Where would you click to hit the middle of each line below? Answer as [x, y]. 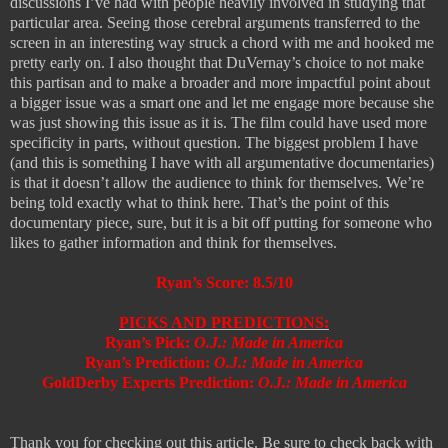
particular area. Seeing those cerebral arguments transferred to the [215, 23]
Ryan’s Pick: [149, 343]
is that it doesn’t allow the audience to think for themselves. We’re [217, 183]
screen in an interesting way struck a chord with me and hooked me [222, 43]
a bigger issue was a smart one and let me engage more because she [222, 103]
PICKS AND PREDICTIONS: [224, 323]
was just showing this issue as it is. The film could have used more [218, 123]
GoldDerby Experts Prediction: [149, 383]
